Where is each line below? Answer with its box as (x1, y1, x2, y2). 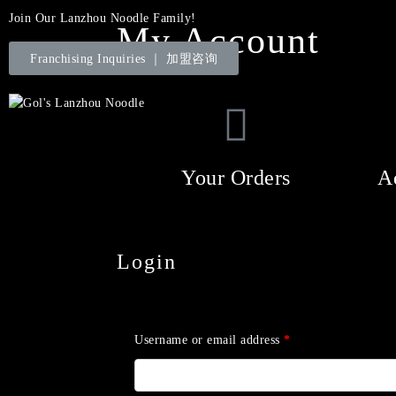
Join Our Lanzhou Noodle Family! (9, 11, 196, 25)
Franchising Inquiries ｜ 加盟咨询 (30, 51, 217, 65)
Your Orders (181, 166, 291, 189)
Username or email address (134, 331, 284, 346)
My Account (117, 20, 320, 61)
